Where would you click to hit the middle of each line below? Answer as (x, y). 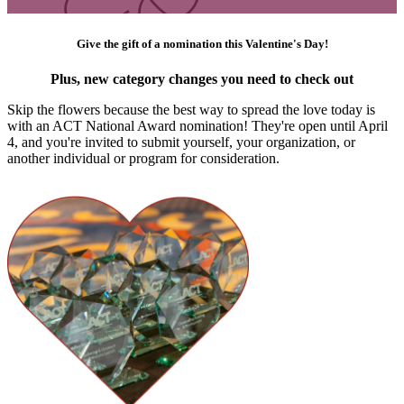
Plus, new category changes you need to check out (202, 79)
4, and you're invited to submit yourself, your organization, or (181, 142)
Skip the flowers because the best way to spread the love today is (191, 110)
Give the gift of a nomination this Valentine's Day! (202, 44)
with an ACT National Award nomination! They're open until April (197, 126)
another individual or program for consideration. (143, 159)
